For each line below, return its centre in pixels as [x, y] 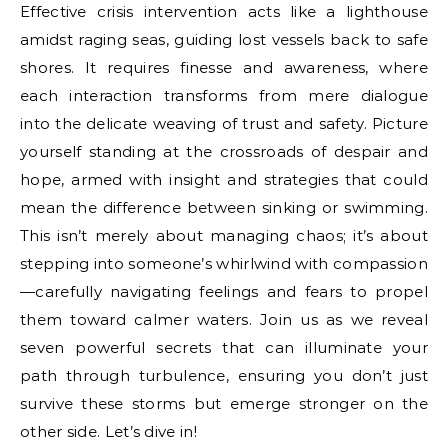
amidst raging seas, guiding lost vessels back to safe [224, 39]
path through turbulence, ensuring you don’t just [224, 375]
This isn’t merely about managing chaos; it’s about [224, 235]
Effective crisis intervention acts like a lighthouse [224, 11]
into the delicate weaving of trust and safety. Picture [224, 123]
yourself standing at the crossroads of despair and [224, 151]
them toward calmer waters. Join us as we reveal [224, 319]
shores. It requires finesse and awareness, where [224, 67]
